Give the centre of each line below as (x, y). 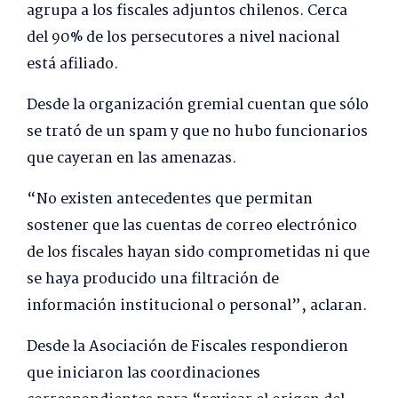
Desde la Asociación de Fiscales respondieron (187, 347)
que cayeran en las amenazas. (131, 159)
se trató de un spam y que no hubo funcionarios (197, 132)
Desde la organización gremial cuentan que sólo (198, 106)
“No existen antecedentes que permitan (170, 200)
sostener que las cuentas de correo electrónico (192, 227)
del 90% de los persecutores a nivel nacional (183, 38)
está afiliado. (72, 65)
